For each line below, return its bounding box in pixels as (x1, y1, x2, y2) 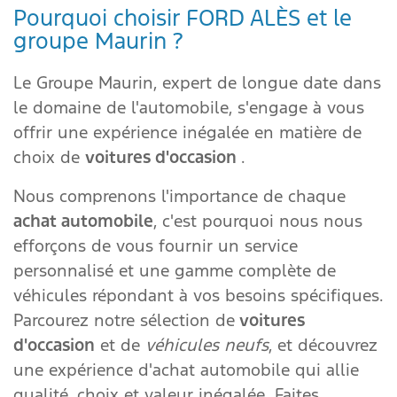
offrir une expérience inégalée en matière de (13, 121, 362, 143)
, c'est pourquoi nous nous (153, 210, 362, 231)
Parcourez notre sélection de (13, 309, 235, 331)
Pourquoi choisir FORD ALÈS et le (13, 4, 352, 32)
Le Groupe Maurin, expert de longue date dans (13, 72, 381, 93)
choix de (13, 146, 85, 167)
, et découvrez (269, 334, 378, 355)
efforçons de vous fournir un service (13, 235, 298, 256)
